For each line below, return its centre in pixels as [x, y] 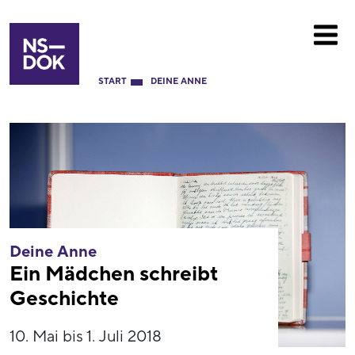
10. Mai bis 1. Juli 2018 [86, 336]
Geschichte [64, 298]
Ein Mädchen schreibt [113, 274]
